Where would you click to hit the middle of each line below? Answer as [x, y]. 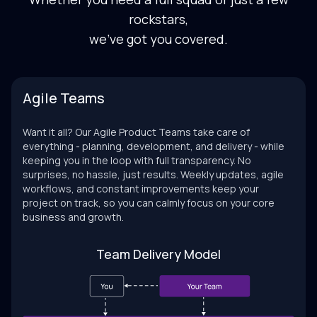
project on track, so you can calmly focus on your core [149, 202]
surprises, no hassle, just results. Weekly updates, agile [153, 174]
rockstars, [158, 19]
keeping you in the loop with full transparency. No [137, 160]
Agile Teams [64, 98]
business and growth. [73, 217]
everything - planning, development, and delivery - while [154, 146]
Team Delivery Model [158, 254]
